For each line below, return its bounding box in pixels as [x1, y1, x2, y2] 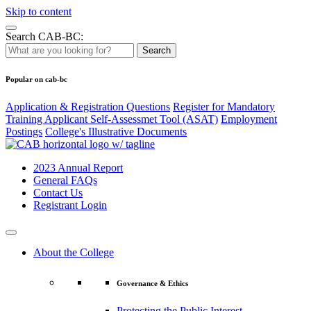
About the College [33, 246, 114, 258]
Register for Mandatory [173, 100, 275, 112]
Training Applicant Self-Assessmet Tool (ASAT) [6, 112, 218, 125]
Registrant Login [33, 199, 107, 211]
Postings [6, 125, 42, 137]
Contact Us [33, 186, 83, 199]
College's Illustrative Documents [45, 125, 187, 137]
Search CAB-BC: [6, 31, 83, 42]
